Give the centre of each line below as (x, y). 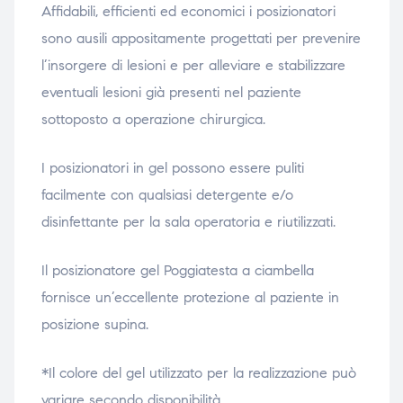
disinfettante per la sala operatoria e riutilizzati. (188, 222)
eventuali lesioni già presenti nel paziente (171, 93)
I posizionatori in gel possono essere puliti (172, 168)
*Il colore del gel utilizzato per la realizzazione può (198, 373)
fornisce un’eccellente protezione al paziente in (190, 298)
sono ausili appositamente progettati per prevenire (201, 39)
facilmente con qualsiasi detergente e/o (167, 195)
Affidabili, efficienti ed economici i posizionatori (188, 12)
